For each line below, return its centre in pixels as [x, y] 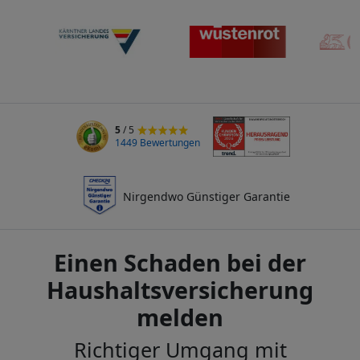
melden [180, 317]
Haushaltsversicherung [180, 290]
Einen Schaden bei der [180, 262]
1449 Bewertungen [158, 143]
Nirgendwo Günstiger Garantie [206, 196]
